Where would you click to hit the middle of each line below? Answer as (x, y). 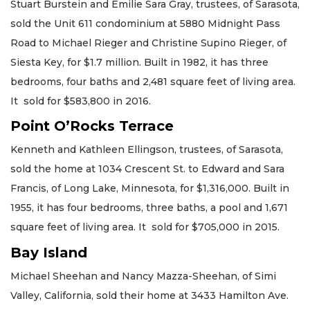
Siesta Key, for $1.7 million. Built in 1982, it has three (139, 62)
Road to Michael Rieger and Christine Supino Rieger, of (148, 43)
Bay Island (49, 252)
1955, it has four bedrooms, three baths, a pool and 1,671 (149, 208)
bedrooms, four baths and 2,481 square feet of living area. (153, 81)
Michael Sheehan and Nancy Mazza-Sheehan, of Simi (143, 276)
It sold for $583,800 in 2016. (81, 101)
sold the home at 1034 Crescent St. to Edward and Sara (147, 169)
